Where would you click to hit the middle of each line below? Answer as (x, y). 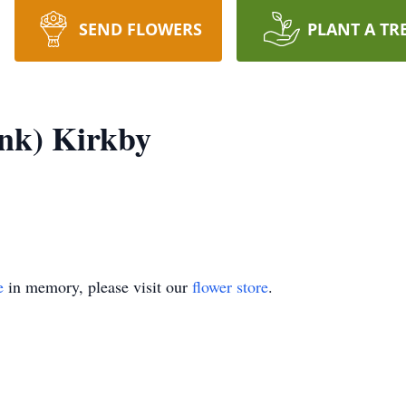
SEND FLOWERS (140, 29)
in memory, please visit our (98, 286)
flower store (230, 286)
